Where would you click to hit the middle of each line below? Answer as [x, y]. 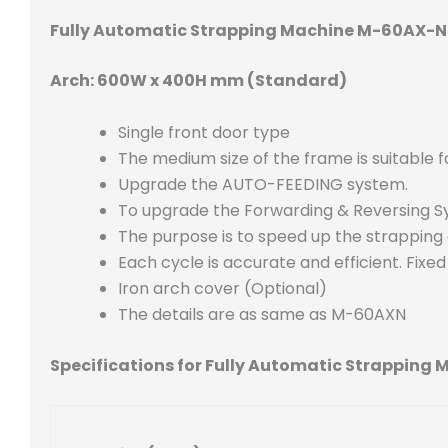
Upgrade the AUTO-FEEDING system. [265, 184]
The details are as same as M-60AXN [262, 314]
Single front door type [206, 132]
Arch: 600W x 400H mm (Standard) [198, 80]
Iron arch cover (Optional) [224, 288]
